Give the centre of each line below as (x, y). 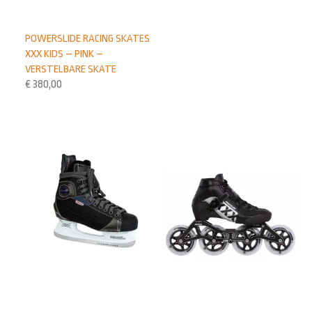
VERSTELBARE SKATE (71, 69)
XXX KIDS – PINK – (64, 53)
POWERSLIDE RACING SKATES (88, 38)
